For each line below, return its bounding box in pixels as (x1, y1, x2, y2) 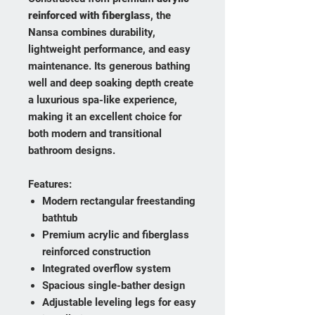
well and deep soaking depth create (28, 77, 193, 90)
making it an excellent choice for (28, 110, 181, 124)
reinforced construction (42, 245, 150, 259)
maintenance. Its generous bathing (28, 60, 191, 73)
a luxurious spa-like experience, (28, 94, 177, 107)
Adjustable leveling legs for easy (42, 296, 196, 309)
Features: (28, 178, 72, 191)
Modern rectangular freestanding (42, 195, 195, 208)
